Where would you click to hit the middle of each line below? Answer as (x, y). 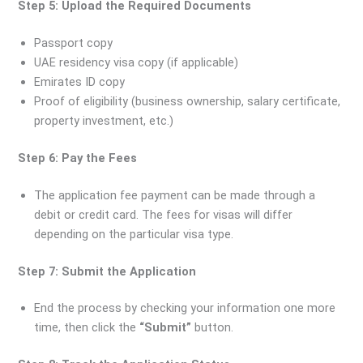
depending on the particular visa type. (134, 234)
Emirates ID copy (80, 81)
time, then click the (85, 328)
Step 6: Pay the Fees (78, 158)
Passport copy (74, 43)
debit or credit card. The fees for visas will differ (164, 214)
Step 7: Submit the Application (107, 271)
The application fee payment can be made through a (175, 195)
